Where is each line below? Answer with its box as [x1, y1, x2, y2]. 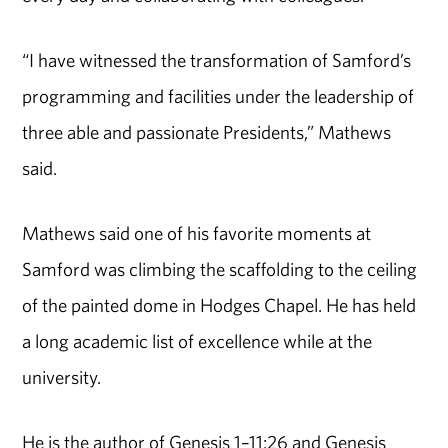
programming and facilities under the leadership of [22, 84, 415, 109]
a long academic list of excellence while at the [22, 329, 373, 354]
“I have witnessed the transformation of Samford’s [22, 48, 412, 73]
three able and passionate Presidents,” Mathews [22, 120, 392, 145]
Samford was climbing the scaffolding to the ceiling [22, 257, 418, 282]
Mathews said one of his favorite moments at [22, 221, 372, 246]
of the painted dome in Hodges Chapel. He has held [22, 293, 417, 318]
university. [22, 365, 102, 390]
